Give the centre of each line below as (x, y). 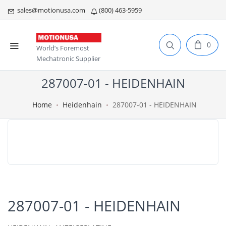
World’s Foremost (63, 48)
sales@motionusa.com (50, 10)
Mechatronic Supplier (68, 59)
